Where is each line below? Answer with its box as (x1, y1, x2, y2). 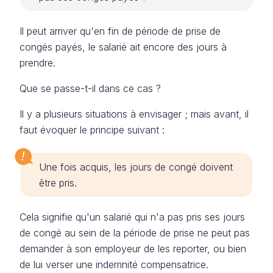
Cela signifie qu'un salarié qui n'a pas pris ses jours (19, 211, 245, 223)
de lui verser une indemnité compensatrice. (19, 258, 208, 271)
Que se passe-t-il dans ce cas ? (19, 82, 161, 94)
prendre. (19, 57, 55, 69)
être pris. (39, 177, 77, 189)
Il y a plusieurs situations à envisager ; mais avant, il (19, 108, 249, 120)
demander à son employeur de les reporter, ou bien (19, 243, 246, 255)
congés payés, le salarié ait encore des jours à (19, 41, 227, 53)
